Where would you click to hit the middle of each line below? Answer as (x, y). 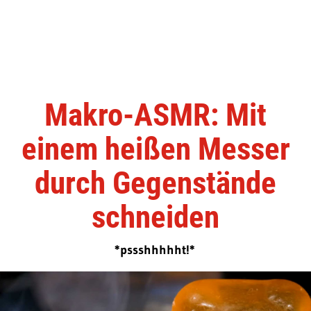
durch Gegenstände (155, 183)
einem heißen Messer (155, 149)
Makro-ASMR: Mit (155, 115)
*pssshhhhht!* (154, 250)
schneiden (155, 217)
